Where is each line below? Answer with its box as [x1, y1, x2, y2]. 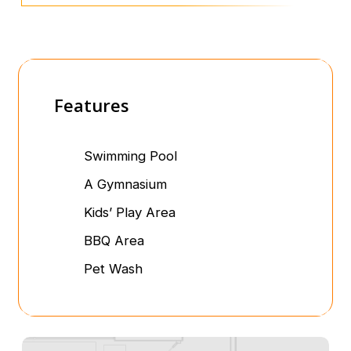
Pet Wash [84, 261, 143, 277]
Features [54, 93, 130, 118]
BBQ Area [84, 233, 145, 249]
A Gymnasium [84, 176, 168, 193]
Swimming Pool [84, 148, 178, 165]
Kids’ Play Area [84, 204, 176, 221]
